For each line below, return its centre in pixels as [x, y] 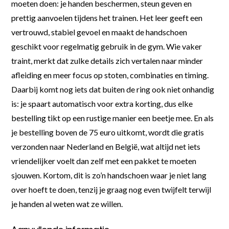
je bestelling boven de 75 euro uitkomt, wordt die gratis [108, 132]
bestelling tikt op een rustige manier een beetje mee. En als [113, 118]
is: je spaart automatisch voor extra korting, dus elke [102, 103]
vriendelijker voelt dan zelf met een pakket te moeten [104, 161]
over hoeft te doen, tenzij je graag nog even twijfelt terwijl [111, 189]
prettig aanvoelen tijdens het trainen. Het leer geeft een [107, 17]
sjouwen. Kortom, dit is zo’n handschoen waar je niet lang [109, 175]
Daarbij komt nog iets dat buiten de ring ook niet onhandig [113, 89]
